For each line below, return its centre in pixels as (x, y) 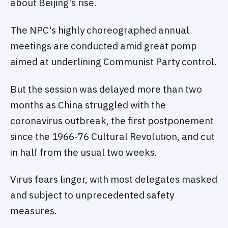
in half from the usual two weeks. (84, 152)
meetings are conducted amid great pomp (104, 46)
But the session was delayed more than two (106, 89)
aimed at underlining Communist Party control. (113, 61)
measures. (34, 211)
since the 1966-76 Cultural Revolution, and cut (112, 136)
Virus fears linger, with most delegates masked (114, 179)
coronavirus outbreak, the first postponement (112, 120)
